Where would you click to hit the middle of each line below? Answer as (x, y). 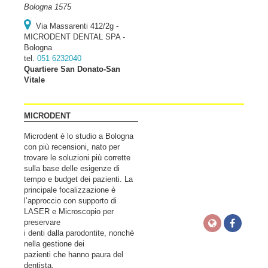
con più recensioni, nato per (72, 147)
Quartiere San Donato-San (72, 69)
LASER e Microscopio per (69, 211)
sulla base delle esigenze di (72, 168)
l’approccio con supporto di (70, 201)
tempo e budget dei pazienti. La (78, 179)
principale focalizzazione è (70, 190)
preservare (42, 222)
